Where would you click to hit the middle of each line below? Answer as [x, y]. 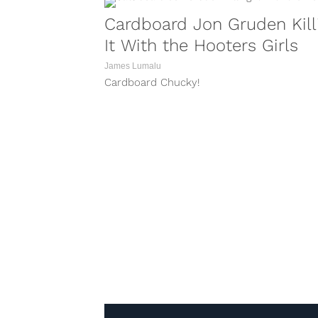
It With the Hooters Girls [201, 45]
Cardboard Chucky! [152, 82]
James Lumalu [133, 66]
